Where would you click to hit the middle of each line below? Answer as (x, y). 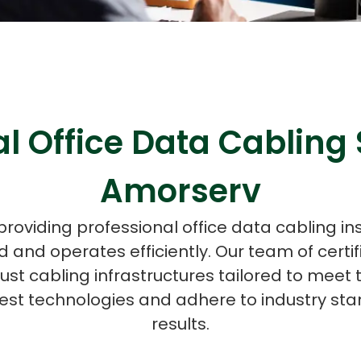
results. (180, 324)
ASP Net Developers (68, 103)
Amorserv (180, 191)
